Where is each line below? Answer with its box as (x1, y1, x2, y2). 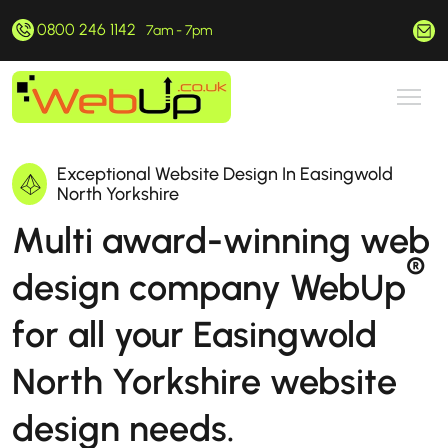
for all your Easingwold (12, 313, 377, 356)
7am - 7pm (146, 22, 212, 39)
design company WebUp (12, 266, 406, 309)
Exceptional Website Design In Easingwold (56, 163, 393, 185)
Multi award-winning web (12, 219, 430, 262)
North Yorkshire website (12, 360, 397, 403)
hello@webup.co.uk (246, 20, 382, 40)
